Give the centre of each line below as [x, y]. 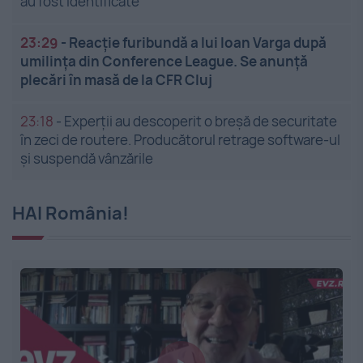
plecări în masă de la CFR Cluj [116, 80]
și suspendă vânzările [87, 159]
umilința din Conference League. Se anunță [164, 62]
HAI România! [70, 214]
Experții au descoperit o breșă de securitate [201, 122]
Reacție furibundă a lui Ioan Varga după [198, 43]
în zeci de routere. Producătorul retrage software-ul [180, 140]
